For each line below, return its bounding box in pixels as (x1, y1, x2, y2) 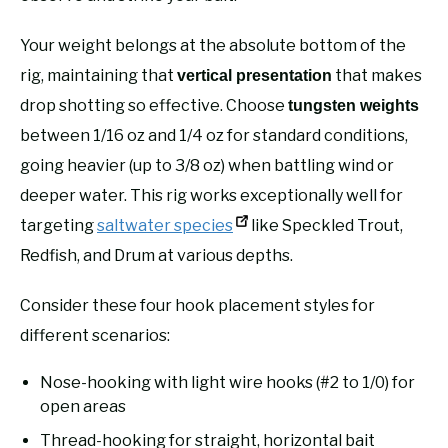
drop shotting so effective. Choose (20, 95, 288, 115)
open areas (40, 396, 126, 416)
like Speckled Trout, (248, 215, 403, 235)
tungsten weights (288, 96, 419, 114)
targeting (20, 215, 97, 235)
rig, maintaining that (20, 65, 177, 85)
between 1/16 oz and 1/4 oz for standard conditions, (20, 125, 408, 145)
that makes (332, 65, 422, 85)
